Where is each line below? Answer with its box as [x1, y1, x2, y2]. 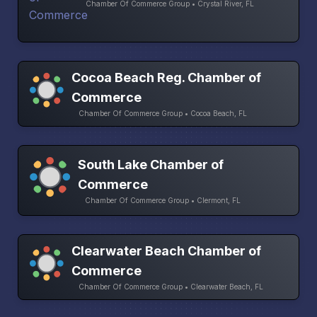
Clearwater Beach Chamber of [71, 243, 262, 259]
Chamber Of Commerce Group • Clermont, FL [84, 195, 241, 204]
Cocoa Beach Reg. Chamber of [71, 70, 262, 86]
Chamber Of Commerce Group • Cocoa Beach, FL [79, 109, 248, 118]
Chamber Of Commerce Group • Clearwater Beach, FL [79, 282, 264, 292]
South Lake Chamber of [77, 156, 224, 172]
